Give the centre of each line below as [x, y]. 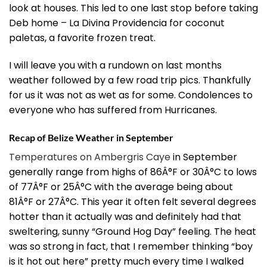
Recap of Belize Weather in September [91, 138]
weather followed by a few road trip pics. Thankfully [130, 80]
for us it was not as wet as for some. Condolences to [131, 95]
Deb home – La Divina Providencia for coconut [117, 23]
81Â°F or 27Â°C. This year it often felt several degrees [133, 202]
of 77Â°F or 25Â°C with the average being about [121, 187]
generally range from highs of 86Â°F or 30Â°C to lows [133, 172]
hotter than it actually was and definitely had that [125, 217]
